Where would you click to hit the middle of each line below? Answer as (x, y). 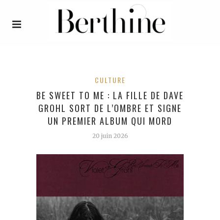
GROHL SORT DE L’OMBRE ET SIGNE (110, 108)
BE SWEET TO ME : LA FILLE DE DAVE (110, 95)
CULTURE (110, 80)
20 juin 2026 (110, 136)
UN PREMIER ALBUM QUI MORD (110, 121)
